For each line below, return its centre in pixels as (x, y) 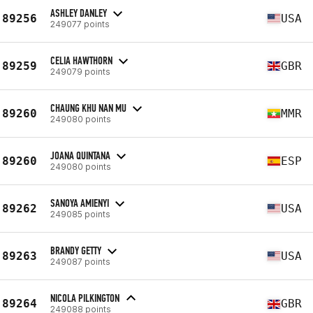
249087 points (80, 261)
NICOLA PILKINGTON (85, 298)
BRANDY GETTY (76, 250)
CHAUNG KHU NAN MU (88, 108)
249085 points (80, 214)
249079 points (80, 71)
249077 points (80, 24)
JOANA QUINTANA (80, 155)
